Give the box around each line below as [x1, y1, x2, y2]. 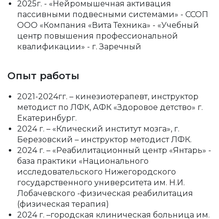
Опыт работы [7, 70, 79, 82]
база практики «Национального [17, 156, 149, 166]
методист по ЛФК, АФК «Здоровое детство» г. [17, 103, 203, 112]
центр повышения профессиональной [17, 31, 178, 41]
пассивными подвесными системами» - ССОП [17, 10, 208, 20]
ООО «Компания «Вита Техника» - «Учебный [17, 21, 199, 30]
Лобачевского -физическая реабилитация [17, 189, 193, 198]
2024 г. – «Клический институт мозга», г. [17, 124, 179, 134]
